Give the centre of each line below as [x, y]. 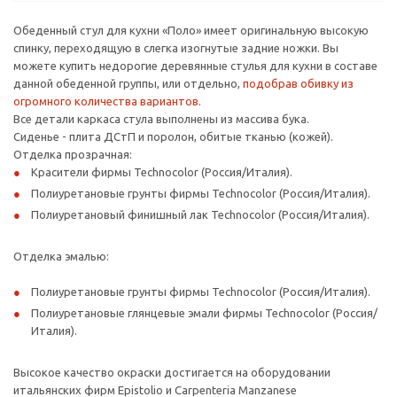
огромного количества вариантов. [107, 101]
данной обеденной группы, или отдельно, [128, 84]
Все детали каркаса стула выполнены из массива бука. [163, 119]
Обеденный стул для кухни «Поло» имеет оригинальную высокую [191, 31]
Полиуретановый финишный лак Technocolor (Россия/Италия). [200, 215]
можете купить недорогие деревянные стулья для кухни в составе [195, 66]
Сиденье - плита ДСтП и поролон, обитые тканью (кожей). [173, 137]
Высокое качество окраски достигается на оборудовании [172, 373]
